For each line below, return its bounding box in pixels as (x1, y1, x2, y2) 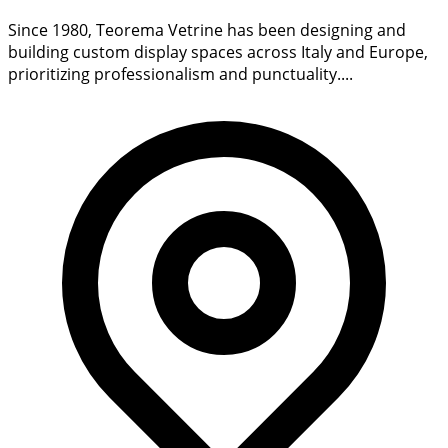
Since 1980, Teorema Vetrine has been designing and (8, 19, 406, 42)
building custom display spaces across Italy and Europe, (8, 41, 428, 64)
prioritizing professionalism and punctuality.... (8, 63, 353, 86)
